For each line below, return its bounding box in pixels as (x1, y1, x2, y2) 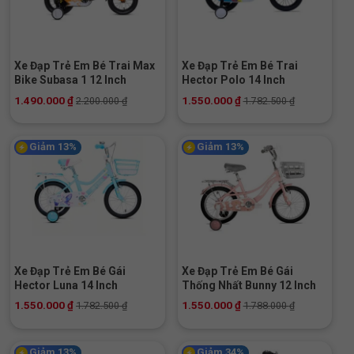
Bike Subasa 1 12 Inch (14, 73, 126, 87)
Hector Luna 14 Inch (14, 278, 118, 292)
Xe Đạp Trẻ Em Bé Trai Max (14, 59, 155, 73)
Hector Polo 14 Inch (181, 73, 285, 87)
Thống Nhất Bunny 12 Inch (181, 278, 316, 292)
